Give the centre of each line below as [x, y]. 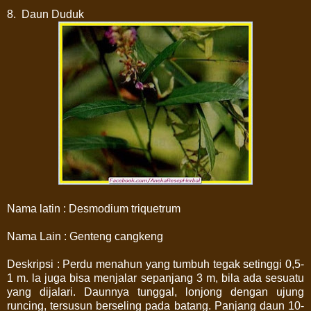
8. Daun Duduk [45, 14]
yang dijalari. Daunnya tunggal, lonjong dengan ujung [155, 292]
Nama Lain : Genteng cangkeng [85, 236]
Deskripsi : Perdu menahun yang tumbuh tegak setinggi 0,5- [155, 264]
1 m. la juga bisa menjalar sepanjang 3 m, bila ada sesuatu [155, 278]
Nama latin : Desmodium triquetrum [94, 208]
